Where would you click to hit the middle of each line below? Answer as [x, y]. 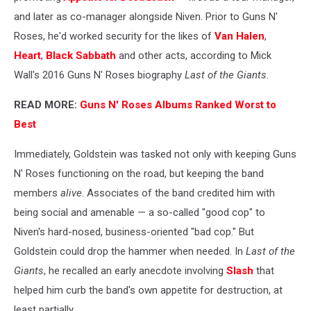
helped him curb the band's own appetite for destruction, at [148, 290]
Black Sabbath [81, 55]
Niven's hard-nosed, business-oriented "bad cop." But [134, 232]
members [37, 193]
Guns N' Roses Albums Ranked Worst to [178, 104]
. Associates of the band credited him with [178, 193]
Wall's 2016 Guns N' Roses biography [99, 75]
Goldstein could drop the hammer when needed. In [130, 251]
